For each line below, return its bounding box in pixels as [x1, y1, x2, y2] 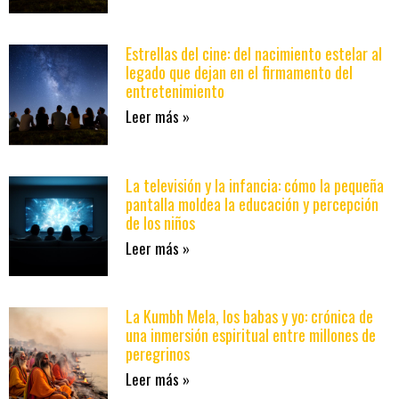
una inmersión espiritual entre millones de [126, 322, 377, 346]
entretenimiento [126, 79, 225, 103]
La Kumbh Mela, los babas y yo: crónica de [126, 304, 374, 328]
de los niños [126, 210, 196, 234]
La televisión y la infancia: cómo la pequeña [126, 173, 385, 197]
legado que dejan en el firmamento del [126, 61, 354, 85]
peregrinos [126, 341, 191, 365]
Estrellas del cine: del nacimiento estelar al [126, 42, 383, 66]
